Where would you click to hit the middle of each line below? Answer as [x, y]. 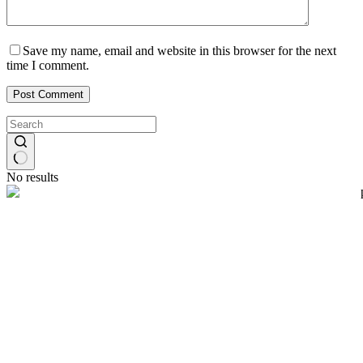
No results [32, 177]
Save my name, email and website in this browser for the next [179, 50]
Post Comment [48, 94]
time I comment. [48, 65]
